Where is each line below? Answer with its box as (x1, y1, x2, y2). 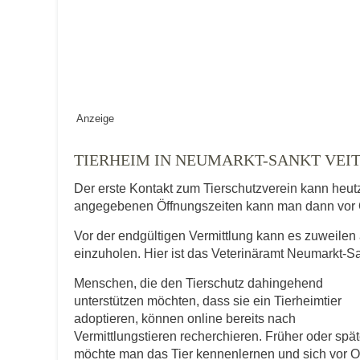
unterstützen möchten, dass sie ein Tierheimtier (74, 293, 342, 308)
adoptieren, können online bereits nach (74, 311, 296, 325)
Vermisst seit (129, 43, 208, 57)
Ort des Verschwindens (129, 121, 272, 135)
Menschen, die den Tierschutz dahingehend (74, 276, 323, 290)
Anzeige (76, 112, 114, 125)
